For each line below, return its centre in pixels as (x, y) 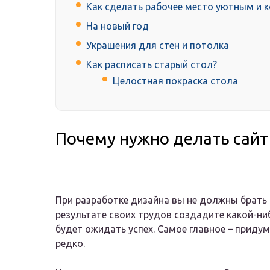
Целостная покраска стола (175, 81)
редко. (70, 244)
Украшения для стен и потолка (158, 46)
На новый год (118, 26)
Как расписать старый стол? (152, 65)
